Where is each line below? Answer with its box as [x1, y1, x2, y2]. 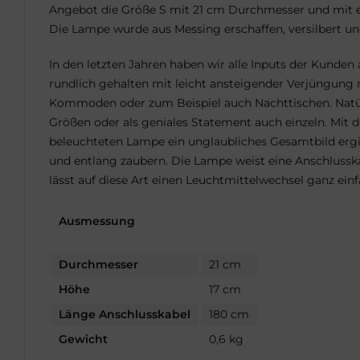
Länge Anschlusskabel [59, 307, 190, 321]
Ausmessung [59, 214, 135, 228]
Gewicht [59, 332, 108, 346]
